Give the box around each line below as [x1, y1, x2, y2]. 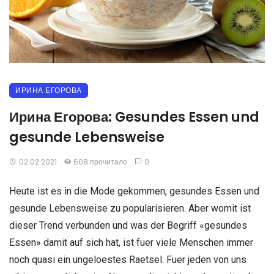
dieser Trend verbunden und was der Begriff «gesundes [9, 219, 247, 231]
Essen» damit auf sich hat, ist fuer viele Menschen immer [9, 236, 253, 248]
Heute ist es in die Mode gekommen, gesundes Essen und [9, 185, 259, 197]
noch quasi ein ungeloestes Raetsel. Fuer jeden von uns [9, 253, 246, 265]
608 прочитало [73, 156, 128, 167]
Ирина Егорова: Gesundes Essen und [9, 107, 259, 127]
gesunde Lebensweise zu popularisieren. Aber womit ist [9, 202, 251, 214]
